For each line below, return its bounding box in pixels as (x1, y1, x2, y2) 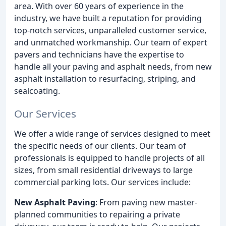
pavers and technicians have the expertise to (14, 49, 184, 60)
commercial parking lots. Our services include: (14, 176, 191, 188)
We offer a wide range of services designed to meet (14, 128, 210, 139)
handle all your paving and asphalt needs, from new (14, 61, 212, 72)
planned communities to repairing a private (14, 208, 180, 220)
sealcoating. (14, 85, 60, 96)
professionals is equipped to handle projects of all (14, 152, 205, 163)
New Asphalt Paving (14, 196, 95, 208)
